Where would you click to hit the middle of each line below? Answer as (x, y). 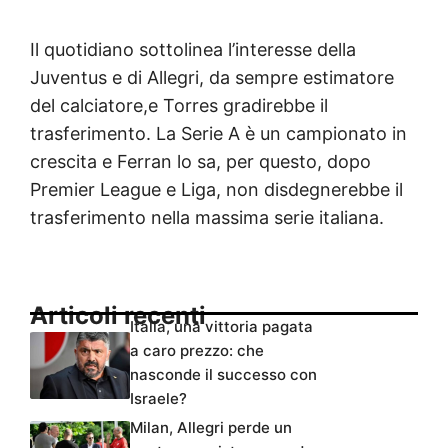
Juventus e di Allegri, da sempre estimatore (212, 78)
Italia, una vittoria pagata (221, 327)
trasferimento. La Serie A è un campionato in (218, 134)
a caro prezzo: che (197, 351)
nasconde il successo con (223, 375)
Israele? (158, 399)
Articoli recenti (118, 316)
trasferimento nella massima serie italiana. (207, 218)
